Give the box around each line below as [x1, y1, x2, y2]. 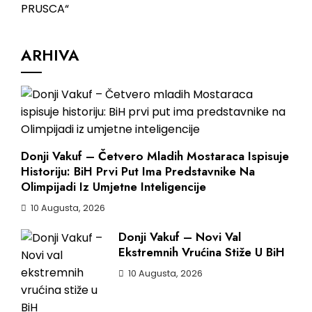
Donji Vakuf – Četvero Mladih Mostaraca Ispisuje [21, 147, 289, 164]
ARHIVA [21, 43, 79, 66]
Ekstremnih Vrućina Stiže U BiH [118, 243, 285, 260]
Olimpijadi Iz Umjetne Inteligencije [21, 178, 206, 195]
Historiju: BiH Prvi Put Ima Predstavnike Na [21, 162, 255, 180]
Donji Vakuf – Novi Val [118, 228, 241, 245]
